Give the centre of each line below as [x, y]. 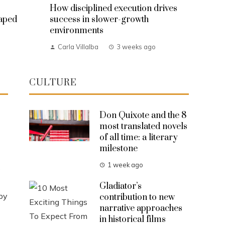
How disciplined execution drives [113, 8]
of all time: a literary [139, 137]
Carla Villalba [78, 46]
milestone [119, 148]
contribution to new [137, 197]
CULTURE [53, 82]
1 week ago [125, 164]
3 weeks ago [136, 46]
